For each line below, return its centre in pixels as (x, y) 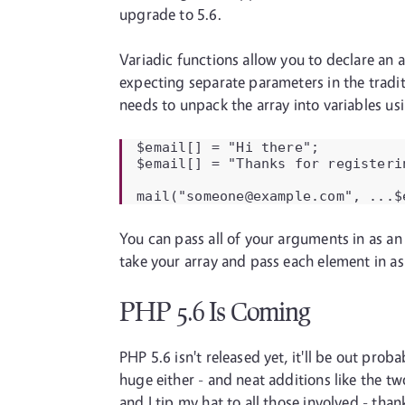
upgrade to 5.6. (170, 14)
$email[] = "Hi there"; (228, 147)
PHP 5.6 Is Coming (214, 311)
